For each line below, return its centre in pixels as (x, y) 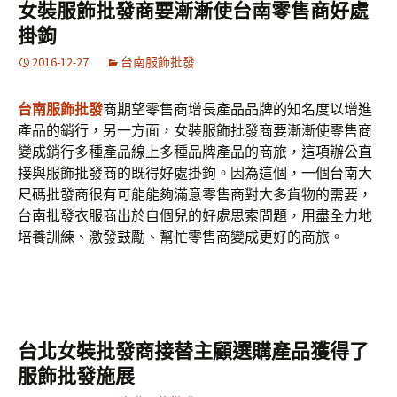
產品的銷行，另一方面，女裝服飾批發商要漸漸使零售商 (195, 130)
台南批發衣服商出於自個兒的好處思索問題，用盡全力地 (195, 215)
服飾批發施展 (76, 376)
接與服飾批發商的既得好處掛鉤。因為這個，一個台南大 (195, 173)
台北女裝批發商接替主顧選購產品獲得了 (193, 351)
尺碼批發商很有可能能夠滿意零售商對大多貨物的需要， (195, 194)
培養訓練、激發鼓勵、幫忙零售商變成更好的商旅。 (181, 237)
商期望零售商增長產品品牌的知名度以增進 (237, 109)
